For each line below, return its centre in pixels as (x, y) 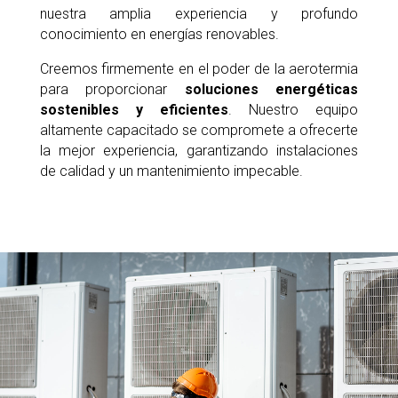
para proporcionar (112, 89)
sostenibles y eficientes (134, 110)
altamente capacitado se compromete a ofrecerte (199, 130)
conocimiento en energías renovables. (159, 34)
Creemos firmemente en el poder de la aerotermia (199, 69)
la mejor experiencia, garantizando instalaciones (199, 151)
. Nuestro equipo (294, 110)
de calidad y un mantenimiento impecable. (171, 171)
